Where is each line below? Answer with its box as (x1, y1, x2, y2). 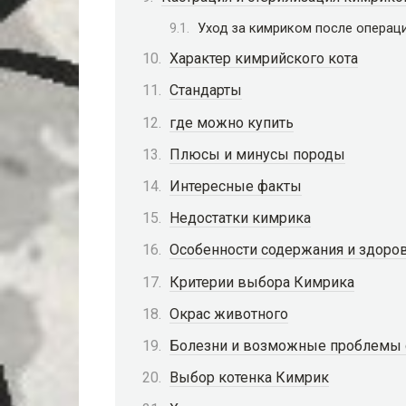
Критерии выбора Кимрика (169, 273, 354, 291)
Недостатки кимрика (169, 209, 311, 227)
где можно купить (169, 113, 294, 131)
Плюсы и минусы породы (169, 145, 345, 163)
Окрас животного (169, 304, 288, 323)
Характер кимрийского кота (169, 50, 358, 68)
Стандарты (169, 82, 242, 100)
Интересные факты (169, 178, 302, 195)
